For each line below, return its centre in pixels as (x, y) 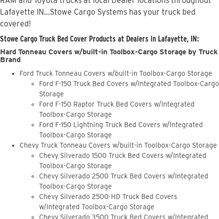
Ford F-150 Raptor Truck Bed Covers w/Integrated (117, 104)
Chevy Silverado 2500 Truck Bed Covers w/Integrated (124, 176)
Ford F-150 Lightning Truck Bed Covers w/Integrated (121, 124)
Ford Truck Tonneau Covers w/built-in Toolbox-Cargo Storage (116, 73)
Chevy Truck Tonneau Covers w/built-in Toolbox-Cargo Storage (118, 145)
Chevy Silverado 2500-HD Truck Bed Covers (108, 196)
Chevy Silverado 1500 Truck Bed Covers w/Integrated (123, 155)
